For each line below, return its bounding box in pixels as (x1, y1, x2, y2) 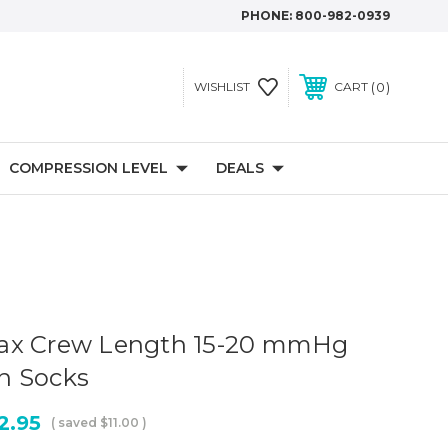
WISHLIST (193, 79, 250, 94)
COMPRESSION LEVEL (9, 159, 168, 177)
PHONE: (241, 8, 295, 23)
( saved (50, 415, 97, 430)
